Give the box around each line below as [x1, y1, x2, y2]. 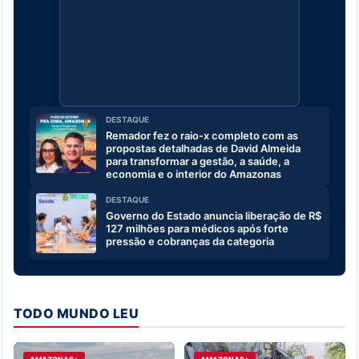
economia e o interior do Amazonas [106, 167, 281, 180]
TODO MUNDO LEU [14, 305, 139, 321]
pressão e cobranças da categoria [106, 234, 274, 248]
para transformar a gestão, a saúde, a [106, 154, 289, 167]
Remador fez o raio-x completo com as [106, 128, 298, 142]
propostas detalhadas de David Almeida [106, 141, 301, 155]
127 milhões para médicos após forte [106, 221, 288, 235]
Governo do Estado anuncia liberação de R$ [106, 208, 321, 222]
